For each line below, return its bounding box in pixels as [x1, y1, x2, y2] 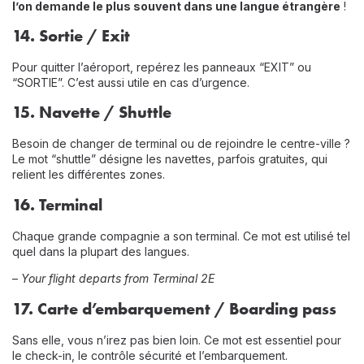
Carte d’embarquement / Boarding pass [37, 297, 336, 318]
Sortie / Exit [39, 24, 130, 45]
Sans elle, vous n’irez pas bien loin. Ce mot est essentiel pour [12, 332, 341, 347]
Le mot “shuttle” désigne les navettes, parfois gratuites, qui [12, 152, 327, 167]
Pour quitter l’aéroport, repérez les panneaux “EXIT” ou [12, 59, 311, 74]
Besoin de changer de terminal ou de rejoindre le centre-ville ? [12, 136, 350, 151]
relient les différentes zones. [12, 167, 165, 182]
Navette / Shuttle [39, 102, 171, 123]
